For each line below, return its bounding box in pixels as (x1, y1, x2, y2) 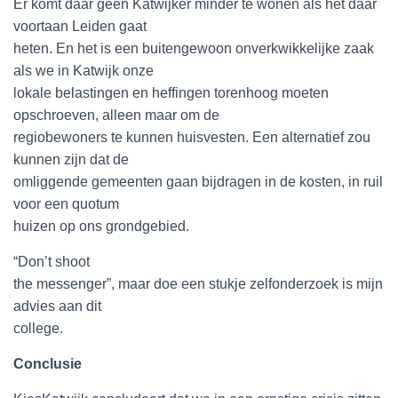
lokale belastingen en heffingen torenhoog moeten (13, 85, 329, 100)
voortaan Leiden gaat (13, 19, 147, 34)
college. (13, 321, 63, 336)
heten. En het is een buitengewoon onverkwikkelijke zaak (13, 41, 374, 56)
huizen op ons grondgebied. (13, 219, 189, 234)
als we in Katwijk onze (13, 63, 154, 78)
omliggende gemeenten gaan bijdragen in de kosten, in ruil (13, 174, 383, 189)
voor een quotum (13, 196, 119, 211)
